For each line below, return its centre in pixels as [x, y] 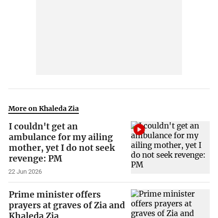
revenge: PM [36, 159]
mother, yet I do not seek [62, 148]
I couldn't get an [44, 127]
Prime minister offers [55, 194]
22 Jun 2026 [25, 171]
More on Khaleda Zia [44, 108]
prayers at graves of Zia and [67, 205]
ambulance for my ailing [61, 137]
